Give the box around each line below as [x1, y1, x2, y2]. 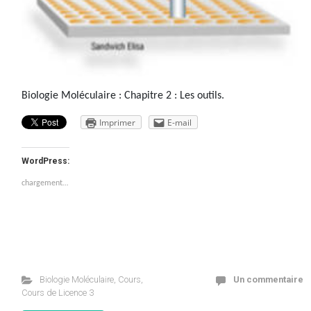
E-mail [167, 117, 192, 128]
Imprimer [99, 117, 135, 128]
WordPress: [22, 156, 69, 166]
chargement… [22, 179, 68, 187]
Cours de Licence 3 [22, 287, 94, 298]
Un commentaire [233, 274, 303, 285]
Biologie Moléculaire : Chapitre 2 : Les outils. [22, 90, 224, 101]
